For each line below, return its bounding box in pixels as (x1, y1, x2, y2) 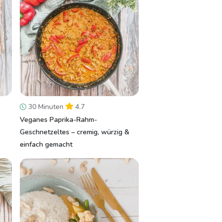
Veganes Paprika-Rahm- (20, 115, 97, 124)
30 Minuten (26, 102, 65, 111)
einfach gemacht (20, 140, 72, 149)
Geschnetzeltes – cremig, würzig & (20, 127, 129, 137)
